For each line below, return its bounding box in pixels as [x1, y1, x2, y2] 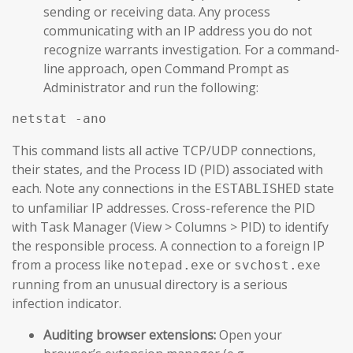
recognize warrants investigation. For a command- [43, 41, 340, 59]
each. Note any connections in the [12, 180, 214, 198]
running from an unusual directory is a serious [12, 276, 288, 294]
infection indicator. [12, 295, 121, 313]
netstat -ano [12, 111, 106, 127]
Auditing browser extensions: [43, 326, 216, 344]
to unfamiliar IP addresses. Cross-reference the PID [12, 199, 315, 217]
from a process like [12, 256, 128, 274]
